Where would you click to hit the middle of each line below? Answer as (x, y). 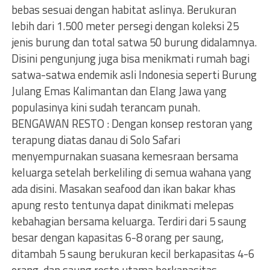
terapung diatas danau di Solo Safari (96, 140)
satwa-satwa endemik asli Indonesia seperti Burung (134, 75)
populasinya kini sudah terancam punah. (105, 107)
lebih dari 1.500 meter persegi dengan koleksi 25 (125, 26)
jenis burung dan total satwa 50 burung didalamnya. (134, 42)
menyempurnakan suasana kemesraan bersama (124, 156)
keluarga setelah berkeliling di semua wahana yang (131, 172)
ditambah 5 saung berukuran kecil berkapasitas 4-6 (133, 254)
